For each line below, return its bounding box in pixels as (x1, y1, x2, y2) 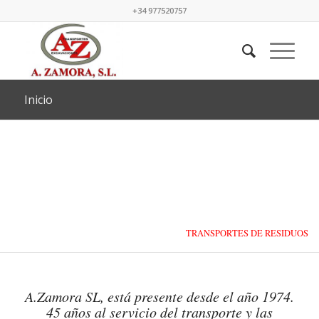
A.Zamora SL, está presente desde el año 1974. (24, 287, 294, 305)
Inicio (23, 92, 53, 108)
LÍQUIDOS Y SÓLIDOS (234, 239, 307, 250)
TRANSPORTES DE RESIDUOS (186, 227, 309, 240)
